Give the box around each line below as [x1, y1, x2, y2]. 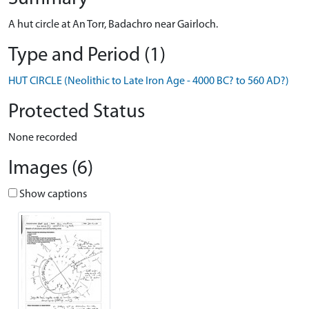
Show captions [17, 189, 87, 200]
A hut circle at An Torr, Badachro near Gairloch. [8, 19, 218, 30]
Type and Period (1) [8, 46, 166, 66]
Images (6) [8, 159, 93, 179]
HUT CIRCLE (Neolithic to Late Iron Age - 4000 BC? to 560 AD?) [8, 76, 289, 87]
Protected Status [8, 102, 145, 122]
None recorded [8, 132, 77, 143]
